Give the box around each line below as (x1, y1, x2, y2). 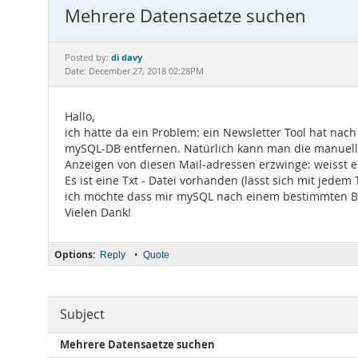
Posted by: (65, 52, 111, 63)
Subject (60, 306, 105, 323)
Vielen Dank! (65, 205, 131, 220)
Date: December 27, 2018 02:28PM (65, 66, 204, 77)
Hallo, (65, 109, 94, 124)
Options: (54, 248, 95, 261)
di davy (111, 51, 142, 63)
